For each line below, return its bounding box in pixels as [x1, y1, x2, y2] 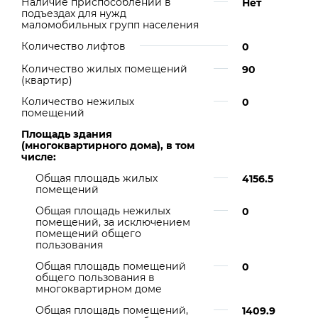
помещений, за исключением [35, 216, 190, 229]
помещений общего [35, 227, 141, 240]
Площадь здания [21, 128, 112, 141]
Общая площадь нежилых [35, 204, 170, 217]
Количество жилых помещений [21, 62, 187, 75]
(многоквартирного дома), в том [21, 139, 194, 152]
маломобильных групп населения [21, 18, 199, 31]
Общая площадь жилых [35, 172, 158, 185]
